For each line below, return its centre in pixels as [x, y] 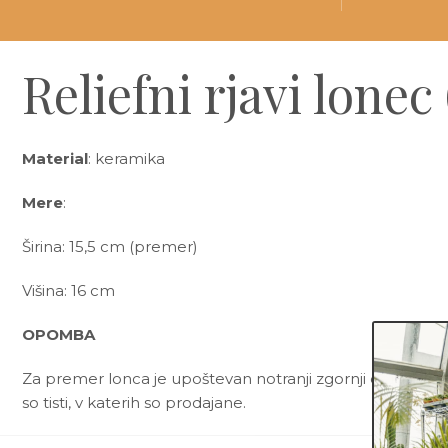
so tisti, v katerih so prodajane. [134, 402]
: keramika [126, 158]
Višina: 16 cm [68, 290]
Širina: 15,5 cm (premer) [110, 246]
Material [55, 158]
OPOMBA [58, 334]
